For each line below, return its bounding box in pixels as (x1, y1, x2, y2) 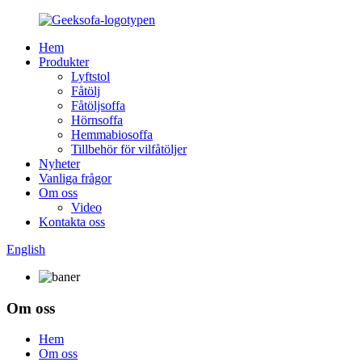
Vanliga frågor (39, 171, 112, 185)
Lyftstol (71, 69, 110, 83)
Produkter (39, 55, 89, 69)
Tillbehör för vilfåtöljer (71, 142, 187, 156)
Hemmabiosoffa (71, 128, 153, 141)
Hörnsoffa (71, 113, 123, 127)
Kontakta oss (39, 215, 105, 229)
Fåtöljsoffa (71, 99, 125, 112)
